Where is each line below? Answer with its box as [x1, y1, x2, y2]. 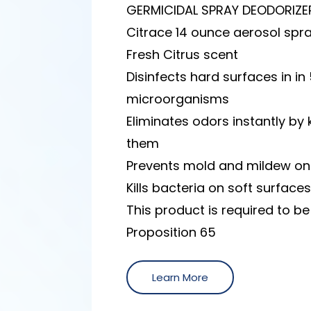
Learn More [152, 269, 209, 285]
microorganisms [126, 90, 230, 108]
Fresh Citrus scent [126, 45, 239, 63]
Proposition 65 [126, 223, 217, 241]
